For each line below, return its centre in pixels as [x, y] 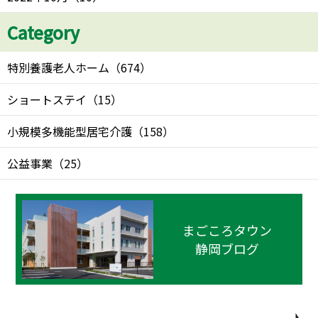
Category [43, 32]
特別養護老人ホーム [58, 67]
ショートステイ [47, 99]
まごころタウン [227, 230]
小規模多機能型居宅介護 [70, 131]
